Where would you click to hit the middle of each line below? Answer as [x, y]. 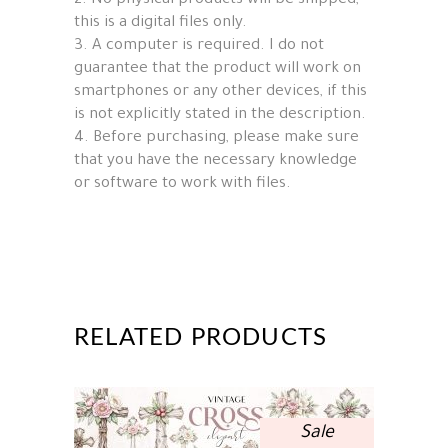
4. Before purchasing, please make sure [216, 138]
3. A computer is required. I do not [199, 46]
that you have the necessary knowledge [215, 161]
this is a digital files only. [160, 23]
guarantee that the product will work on [217, 69]
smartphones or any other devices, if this [220, 92]
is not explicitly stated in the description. [220, 115]
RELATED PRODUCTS [201, 337]
